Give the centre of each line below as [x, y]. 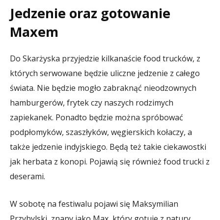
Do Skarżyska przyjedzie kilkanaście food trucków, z [105, 58]
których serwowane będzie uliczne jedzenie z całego [105, 73]
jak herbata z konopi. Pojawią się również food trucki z [110, 161]
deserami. [27, 176]
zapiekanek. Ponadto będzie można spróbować [96, 117]
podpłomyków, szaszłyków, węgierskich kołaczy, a [101, 132]
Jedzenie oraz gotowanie [90, 13]
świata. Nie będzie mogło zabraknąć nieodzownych [103, 88]
